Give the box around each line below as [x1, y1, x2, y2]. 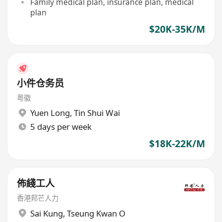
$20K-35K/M [149, 22, 205, 36]
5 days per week [30, 120, 92, 132]
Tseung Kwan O [66, 207, 125, 219]
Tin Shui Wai [73, 107, 120, 119]
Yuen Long [30, 107, 70, 119]
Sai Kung [30, 207, 63, 219]
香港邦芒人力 [17, 193, 59, 203]
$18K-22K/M [149, 137, 205, 150]
